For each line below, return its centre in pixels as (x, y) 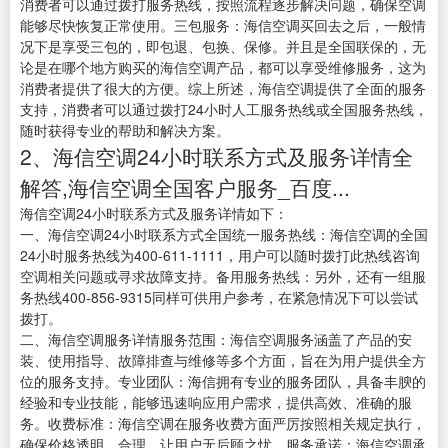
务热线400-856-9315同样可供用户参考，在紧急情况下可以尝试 (219, 297)
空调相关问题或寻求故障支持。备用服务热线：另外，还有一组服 (223, 276)
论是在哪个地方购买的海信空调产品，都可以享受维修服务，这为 (223, 67)
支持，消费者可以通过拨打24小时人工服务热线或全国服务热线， (224, 109)
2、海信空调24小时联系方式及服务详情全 (216, 156)
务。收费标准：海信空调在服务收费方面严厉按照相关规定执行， (223, 423)
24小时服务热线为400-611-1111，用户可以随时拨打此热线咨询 (220, 255)
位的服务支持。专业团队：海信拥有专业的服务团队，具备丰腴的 (223, 381)
